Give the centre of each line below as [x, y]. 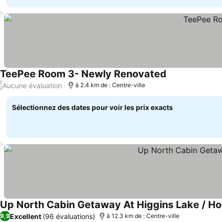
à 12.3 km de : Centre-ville [143, 216]
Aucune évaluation [32, 85]
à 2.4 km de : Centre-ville [110, 85]
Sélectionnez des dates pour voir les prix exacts [92, 107]
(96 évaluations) [69, 216]
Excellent [26, 216]
